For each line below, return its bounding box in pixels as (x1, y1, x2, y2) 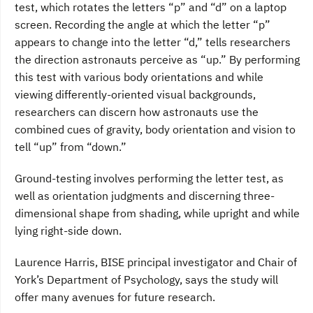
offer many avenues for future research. (15, 290, 215, 305)
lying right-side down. (15, 224, 122, 238)
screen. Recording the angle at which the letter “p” (15, 17, 270, 32)
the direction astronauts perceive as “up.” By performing (15, 52, 300, 67)
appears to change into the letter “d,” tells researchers (15, 35, 291, 50)
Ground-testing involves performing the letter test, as (15, 171, 284, 186)
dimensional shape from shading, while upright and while (15, 206, 300, 221)
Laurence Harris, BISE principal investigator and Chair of (15, 255, 297, 270)
